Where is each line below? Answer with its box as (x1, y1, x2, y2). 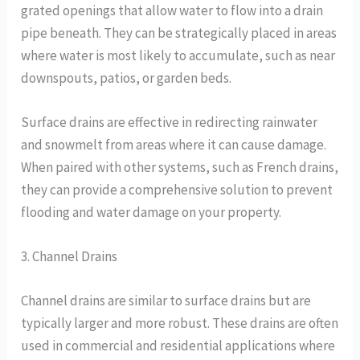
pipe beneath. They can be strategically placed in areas (21, 23, 337, 42)
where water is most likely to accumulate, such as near (21, 46, 336, 64)
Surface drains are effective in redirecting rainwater (21, 113, 318, 132)
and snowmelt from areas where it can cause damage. (21, 136, 327, 154)
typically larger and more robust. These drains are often (21, 314, 339, 333)
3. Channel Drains (21, 247, 118, 266)
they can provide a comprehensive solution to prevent (21, 181, 333, 199)
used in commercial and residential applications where (21, 337, 336, 355)
